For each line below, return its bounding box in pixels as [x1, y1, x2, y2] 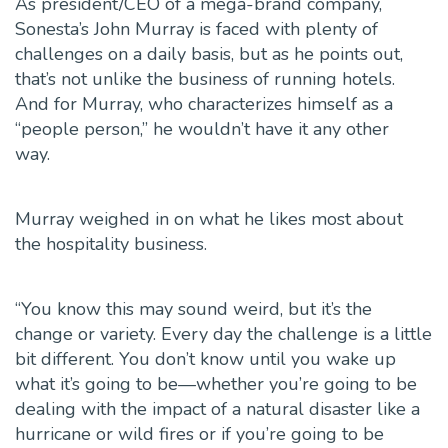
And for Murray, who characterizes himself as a [15, 92, 393, 117]
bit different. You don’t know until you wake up [15, 347, 396, 372]
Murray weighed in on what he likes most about [15, 207, 403, 232]
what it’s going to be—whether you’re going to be [15, 372, 417, 397]
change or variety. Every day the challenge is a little [15, 322, 432, 347]
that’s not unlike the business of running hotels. [15, 67, 395, 92]
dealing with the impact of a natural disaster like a [15, 397, 420, 422]
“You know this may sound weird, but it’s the [15, 297, 372, 322]
